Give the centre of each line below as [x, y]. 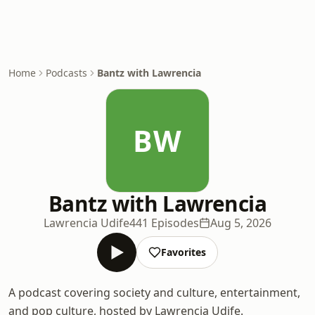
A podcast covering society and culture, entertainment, [154, 292]
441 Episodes [164, 223]
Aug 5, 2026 [241, 223]
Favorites [184, 252]
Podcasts [66, 73]
